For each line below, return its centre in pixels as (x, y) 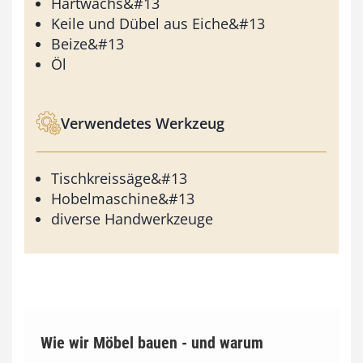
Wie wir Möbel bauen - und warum (152, 343)
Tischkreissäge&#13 (119, 179)
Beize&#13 (88, 44)
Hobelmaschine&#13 (123, 199)
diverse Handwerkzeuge (132, 219)
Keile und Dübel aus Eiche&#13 (158, 24)
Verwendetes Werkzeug (143, 123)
